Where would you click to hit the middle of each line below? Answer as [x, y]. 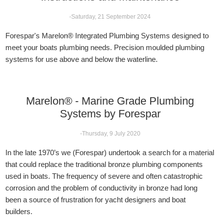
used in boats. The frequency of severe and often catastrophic [104, 176]
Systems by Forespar [110, 113]
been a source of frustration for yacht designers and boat [96, 199]
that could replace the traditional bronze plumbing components [104, 164]
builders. [19, 211]
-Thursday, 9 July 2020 [110, 133]
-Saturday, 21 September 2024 [110, 16]
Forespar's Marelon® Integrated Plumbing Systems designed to [107, 35]
